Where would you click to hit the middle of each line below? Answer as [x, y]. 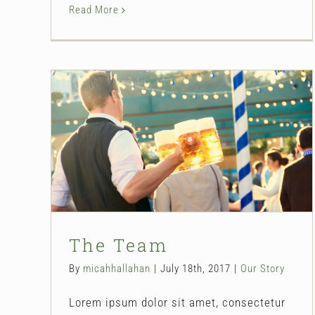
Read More [94, 9]
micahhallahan [117, 268]
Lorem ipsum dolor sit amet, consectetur [177, 302]
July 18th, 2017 [195, 268]
